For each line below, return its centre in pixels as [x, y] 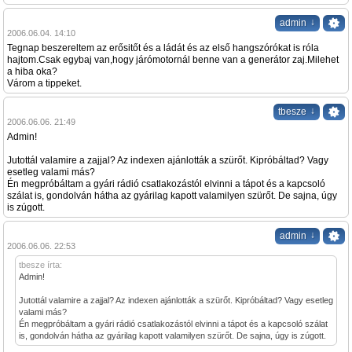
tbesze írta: [40, 265]
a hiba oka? [32, 72]
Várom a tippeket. [44, 84]
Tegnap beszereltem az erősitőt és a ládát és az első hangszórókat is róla [163, 48]
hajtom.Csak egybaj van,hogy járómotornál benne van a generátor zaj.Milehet [173, 60]
